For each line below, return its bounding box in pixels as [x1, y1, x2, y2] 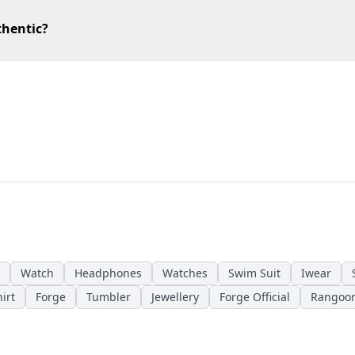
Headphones [74, 265, 142, 281]
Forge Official [219, 288, 290, 304]
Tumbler [86, 288, 131, 304]
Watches [162, 265, 208, 281]
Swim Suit [228, 265, 281, 281]
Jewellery [151, 288, 199, 304]
